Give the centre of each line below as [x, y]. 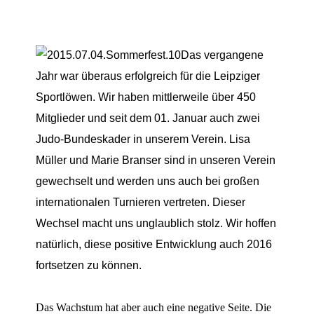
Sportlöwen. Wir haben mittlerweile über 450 [146, 97]
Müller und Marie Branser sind [112, 160]
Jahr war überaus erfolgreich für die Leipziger [148, 76]
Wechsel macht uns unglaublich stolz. [131, 223]
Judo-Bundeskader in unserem [114, 139]
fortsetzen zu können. [89, 265]
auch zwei [235, 118]
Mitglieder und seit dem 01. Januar [123, 118]
